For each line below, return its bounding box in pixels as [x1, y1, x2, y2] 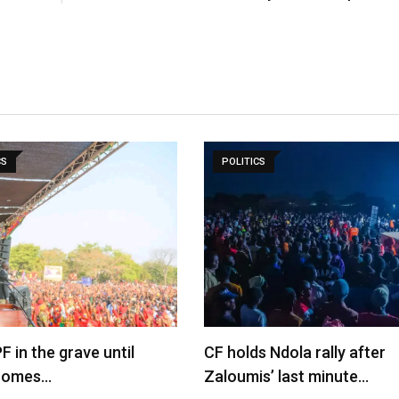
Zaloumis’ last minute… [204, 367, 369, 386]
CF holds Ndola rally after [204, 343, 386, 362]
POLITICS [222, 156, 265, 167]
